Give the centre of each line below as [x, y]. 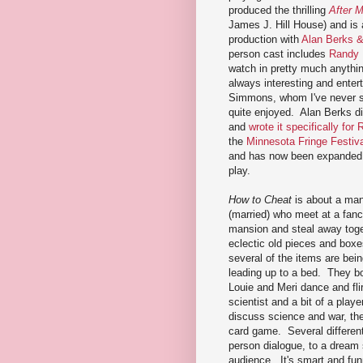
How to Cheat [260, 199]
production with [265, 39]
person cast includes [279, 53]
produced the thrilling [279, 10]
